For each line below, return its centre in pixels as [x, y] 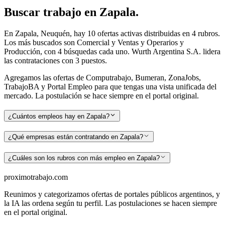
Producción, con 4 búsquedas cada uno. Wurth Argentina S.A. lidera [112, 51]
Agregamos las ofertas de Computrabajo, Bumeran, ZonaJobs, [102, 77]
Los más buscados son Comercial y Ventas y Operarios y [94, 42]
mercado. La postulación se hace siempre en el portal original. [101, 95]
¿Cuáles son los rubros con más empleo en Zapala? [84, 158]
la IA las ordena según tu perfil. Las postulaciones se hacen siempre [110, 203]
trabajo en [71, 12]
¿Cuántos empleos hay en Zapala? [59, 116]
